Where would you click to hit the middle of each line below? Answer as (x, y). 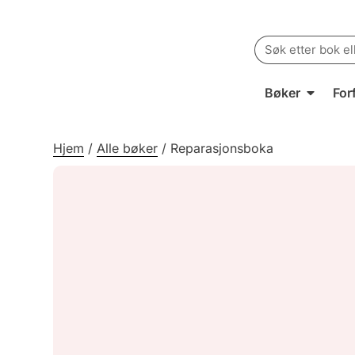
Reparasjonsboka (222, 149)
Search (275, 41)
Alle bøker (128, 149)
